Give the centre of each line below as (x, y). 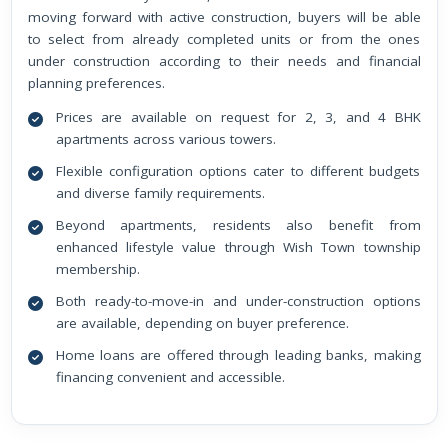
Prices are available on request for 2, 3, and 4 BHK (238, 117)
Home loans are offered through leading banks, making (238, 355)
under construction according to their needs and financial (224, 61)
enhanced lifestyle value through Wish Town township (238, 247)
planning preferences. (96, 83)
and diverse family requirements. (160, 193)
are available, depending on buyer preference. (202, 323)
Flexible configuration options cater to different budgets (238, 171)
